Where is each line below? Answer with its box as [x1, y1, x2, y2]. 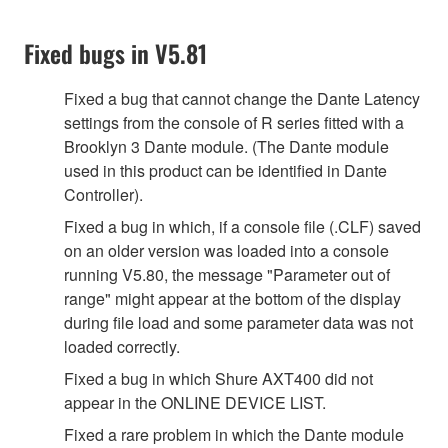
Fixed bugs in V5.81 [24, 34, 207, 71]
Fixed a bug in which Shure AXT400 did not [64, 366, 373, 390]
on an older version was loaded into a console [64, 238, 389, 262]
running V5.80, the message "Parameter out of [64, 262, 390, 286]
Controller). [64, 182, 143, 206]
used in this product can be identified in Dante [64, 158, 387, 182]
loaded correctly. [64, 334, 180, 358]
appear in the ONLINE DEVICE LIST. [64, 390, 326, 414]
